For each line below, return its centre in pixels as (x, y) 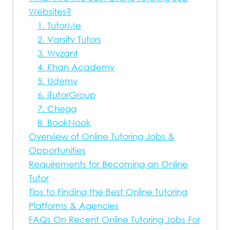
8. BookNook (64, 122)
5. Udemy (57, 81)
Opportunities (57, 150)
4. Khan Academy (76, 67)
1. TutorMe (59, 25)
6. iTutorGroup (67, 95)
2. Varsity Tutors (69, 39)
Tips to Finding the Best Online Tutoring (108, 192)
